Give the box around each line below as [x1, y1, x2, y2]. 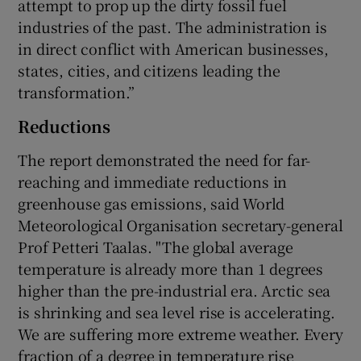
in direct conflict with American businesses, [18, 37, 329, 59]
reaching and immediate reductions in [18, 170, 288, 192]
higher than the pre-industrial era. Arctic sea [18, 279, 331, 301]
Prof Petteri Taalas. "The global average [18, 235, 293, 257]
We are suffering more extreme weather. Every [18, 322, 343, 344]
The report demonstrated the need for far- [18, 148, 311, 170]
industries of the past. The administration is [18, 15, 327, 37]
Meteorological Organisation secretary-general [18, 214, 343, 235]
